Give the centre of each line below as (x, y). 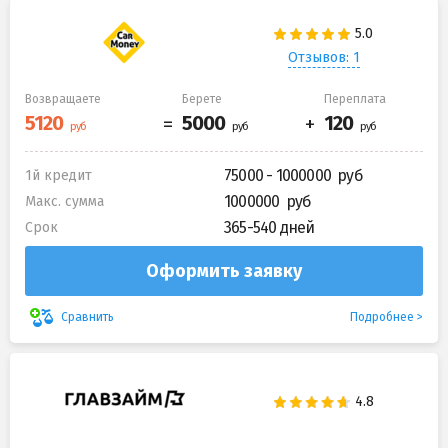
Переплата (355, 98)
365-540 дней (269, 227)
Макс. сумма (64, 201)
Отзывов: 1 (323, 58)
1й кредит (58, 175)
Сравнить (87, 317)
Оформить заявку (224, 270)
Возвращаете (63, 98)
